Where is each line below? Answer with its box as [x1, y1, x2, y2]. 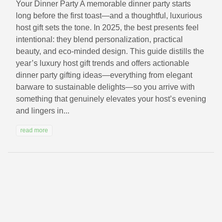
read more [20, 127, 48, 134]
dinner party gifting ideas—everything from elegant [16, 71, 192, 80]
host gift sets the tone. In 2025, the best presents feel [16, 23, 199, 32]
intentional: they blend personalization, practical [16, 35, 183, 44]
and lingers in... [16, 107, 69, 115]
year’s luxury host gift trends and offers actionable [16, 59, 189, 68]
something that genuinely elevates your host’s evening [16, 95, 206, 104]
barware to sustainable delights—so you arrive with [16, 83, 195, 92]
